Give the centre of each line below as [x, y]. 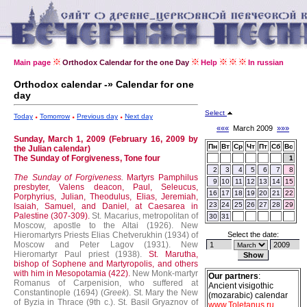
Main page [32, 62]
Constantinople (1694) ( [59, 293]
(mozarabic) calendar [248, 295]
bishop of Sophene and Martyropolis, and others [106, 264]
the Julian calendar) [52, 149]
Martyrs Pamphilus [163, 177]
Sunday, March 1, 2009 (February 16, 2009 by [106, 139]
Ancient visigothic [241, 286]
